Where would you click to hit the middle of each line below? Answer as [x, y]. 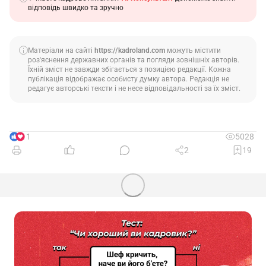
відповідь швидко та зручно [76, 7]
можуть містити [193, 50]
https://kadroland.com [130, 50]
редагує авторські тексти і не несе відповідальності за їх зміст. [134, 88]
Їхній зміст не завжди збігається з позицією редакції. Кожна [129, 69]
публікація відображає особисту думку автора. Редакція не [129, 79]
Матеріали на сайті [61, 50]
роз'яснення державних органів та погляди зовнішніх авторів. [134, 60]
